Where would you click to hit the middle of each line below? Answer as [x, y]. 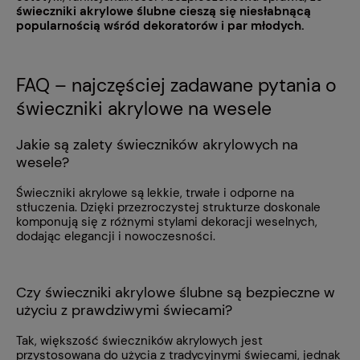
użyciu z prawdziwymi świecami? [124, 311]
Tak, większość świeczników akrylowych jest [139, 340]
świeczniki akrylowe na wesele [144, 109]
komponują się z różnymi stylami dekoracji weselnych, [167, 221]
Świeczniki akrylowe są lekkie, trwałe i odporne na [155, 192]
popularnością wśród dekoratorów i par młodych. [160, 25]
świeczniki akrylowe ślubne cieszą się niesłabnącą [164, 11]
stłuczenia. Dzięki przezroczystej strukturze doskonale [168, 207]
